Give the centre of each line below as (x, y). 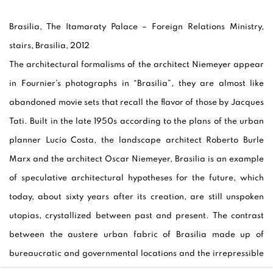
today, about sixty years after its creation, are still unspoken (136, 197)
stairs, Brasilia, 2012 (49, 46)
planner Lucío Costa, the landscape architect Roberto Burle (136, 140)
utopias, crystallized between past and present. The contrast (136, 216)
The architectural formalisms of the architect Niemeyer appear (136, 65)
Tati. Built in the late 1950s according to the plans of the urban (136, 122)
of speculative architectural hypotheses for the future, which (136, 178)
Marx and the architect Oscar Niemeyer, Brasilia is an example (136, 159)
